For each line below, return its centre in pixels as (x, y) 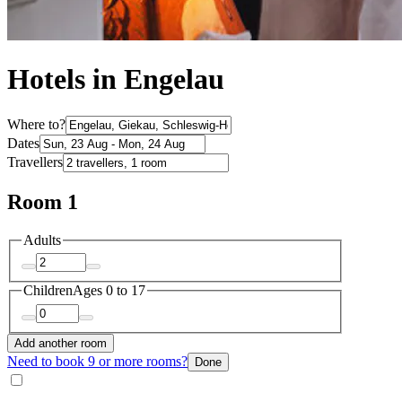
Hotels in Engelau (116, 79)
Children (48, 291)
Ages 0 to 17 (109, 291)
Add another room (61, 343)
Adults (42, 240)
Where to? (36, 124)
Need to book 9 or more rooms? (97, 361)
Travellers (35, 162)
